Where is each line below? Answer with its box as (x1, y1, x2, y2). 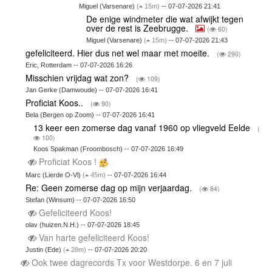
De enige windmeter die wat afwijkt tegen (86, 12, 244, 25)
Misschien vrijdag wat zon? (25, 71, 132, 84)
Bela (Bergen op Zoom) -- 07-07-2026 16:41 (25, 110, 155, 118)
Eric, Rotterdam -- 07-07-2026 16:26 (25, 61, 133, 69)
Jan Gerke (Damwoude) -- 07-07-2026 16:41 (25, 86, 158, 93)
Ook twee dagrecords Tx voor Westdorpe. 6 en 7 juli (29, 256, 234, 269)
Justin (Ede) (25, 246, 64, 254)
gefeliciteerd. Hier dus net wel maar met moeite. (25, 46, 212, 59)
